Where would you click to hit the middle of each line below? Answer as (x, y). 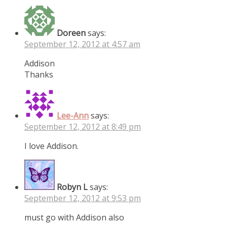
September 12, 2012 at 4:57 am (82, 44)
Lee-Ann (73, 115)
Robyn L (72, 187)
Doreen (71, 33)
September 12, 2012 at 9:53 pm (83, 198)
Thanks (39, 74)
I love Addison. (51, 146)
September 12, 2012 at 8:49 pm (83, 126)
